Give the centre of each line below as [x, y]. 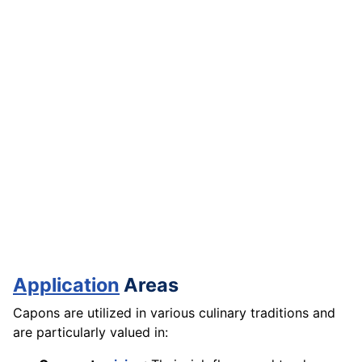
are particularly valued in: [90, 333]
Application [66, 285]
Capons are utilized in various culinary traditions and [174, 313]
